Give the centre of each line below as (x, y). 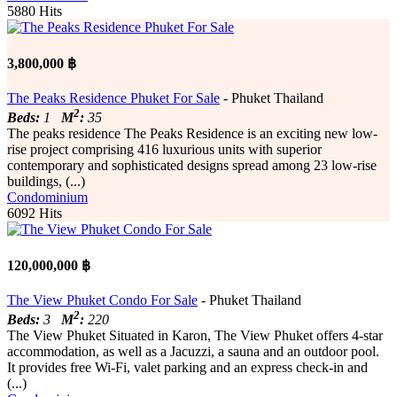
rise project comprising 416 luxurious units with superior (164, 150)
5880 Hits (35, 12)
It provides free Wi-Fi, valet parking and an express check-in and (187, 368)
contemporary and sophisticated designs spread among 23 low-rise (192, 166)
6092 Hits (35, 214)
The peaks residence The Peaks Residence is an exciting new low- (192, 134)
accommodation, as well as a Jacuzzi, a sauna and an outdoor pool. (193, 352)
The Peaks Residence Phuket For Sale (113, 97)
